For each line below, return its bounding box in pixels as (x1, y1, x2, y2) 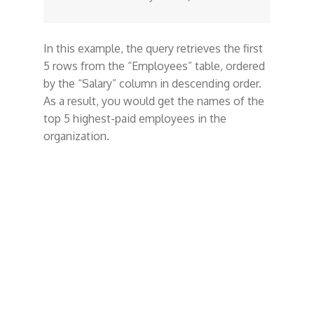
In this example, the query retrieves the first (43, 41, 263, 55)
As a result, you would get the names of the (43, 94, 264, 108)
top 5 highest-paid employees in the (43, 111, 226, 125)
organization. (43, 129, 109, 143)
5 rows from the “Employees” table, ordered (43, 59, 265, 73)
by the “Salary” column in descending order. (43, 76, 261, 90)
